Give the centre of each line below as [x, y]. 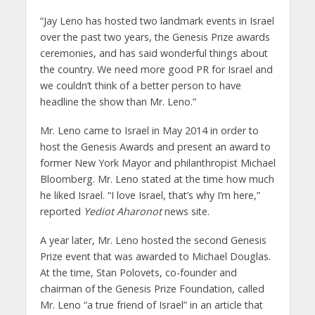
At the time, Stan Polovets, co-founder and [138, 272]
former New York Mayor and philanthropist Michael [157, 162]
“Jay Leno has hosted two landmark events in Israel [157, 21]
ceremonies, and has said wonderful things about [154, 53]
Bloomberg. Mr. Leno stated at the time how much [157, 179]
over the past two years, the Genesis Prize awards [155, 37]
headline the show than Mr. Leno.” [121, 102]
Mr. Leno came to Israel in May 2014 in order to [149, 130]
